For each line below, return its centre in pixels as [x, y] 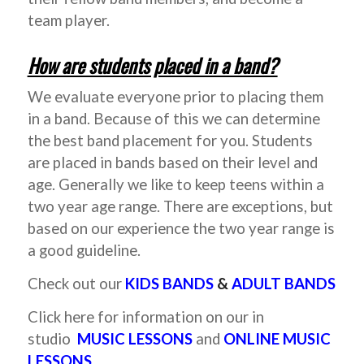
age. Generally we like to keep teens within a [175, 185]
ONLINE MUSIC [277, 338]
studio [50, 338]
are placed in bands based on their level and [172, 163]
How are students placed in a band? [152, 65]
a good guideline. [84, 251]
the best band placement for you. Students [170, 141]
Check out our [76, 283]
